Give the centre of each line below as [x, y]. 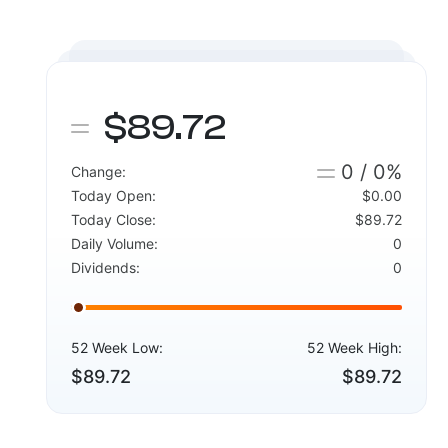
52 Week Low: [116, 347]
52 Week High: [355, 347]
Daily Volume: [114, 243]
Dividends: [105, 267]
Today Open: [113, 195]
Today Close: [113, 219]
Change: [98, 171]
